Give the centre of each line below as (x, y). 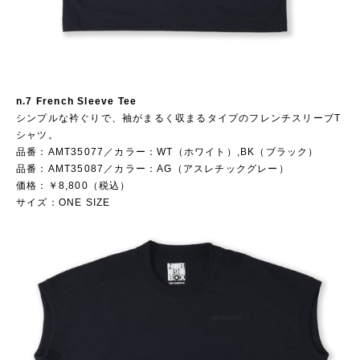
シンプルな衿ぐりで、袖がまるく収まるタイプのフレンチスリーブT (179, 118)
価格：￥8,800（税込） (74, 186)
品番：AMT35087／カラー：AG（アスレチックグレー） (153, 169)
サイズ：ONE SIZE (63, 202)
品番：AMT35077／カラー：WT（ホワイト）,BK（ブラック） (168, 152)
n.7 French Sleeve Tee (82, 101)
